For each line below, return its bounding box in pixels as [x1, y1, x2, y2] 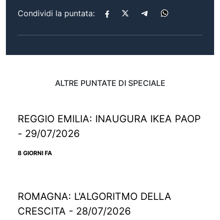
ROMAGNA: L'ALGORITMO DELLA [18, 190, 171, 202]
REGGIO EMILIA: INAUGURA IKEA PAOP [18, 112, 201, 125]
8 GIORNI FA [18, 149, 52, 157]
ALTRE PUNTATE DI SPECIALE [55, 78, 165, 88]
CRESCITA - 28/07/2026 [18, 205, 131, 217]
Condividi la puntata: [18, 8, 95, 18]
